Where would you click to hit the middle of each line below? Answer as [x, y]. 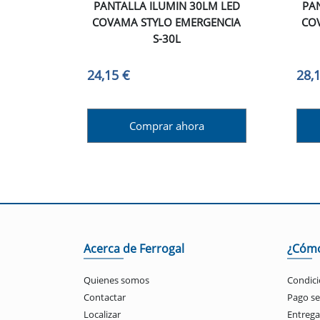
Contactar [105, 297]
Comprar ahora [166, 126]
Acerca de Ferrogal [134, 249]
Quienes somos [116, 280]
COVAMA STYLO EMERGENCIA [167, 22]
